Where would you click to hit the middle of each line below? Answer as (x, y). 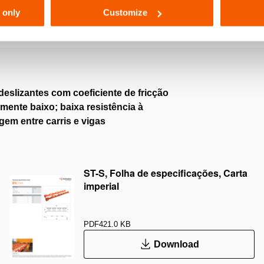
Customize (126, 12)
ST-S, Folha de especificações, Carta (166, 173)
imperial (101, 186)
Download (176, 244)
